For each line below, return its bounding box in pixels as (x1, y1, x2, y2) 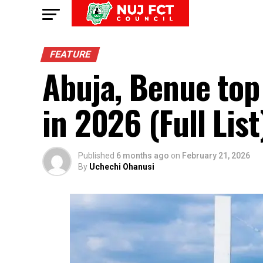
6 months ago (116, 151, 169, 160)
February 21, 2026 (182, 151, 250, 160)
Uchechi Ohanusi (89, 162, 154, 171)
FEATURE (48, 49, 92, 60)
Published (78, 151, 114, 160)
